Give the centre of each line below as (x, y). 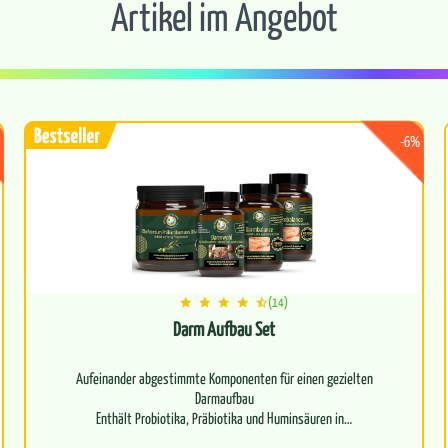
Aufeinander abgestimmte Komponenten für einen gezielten (224, 378)
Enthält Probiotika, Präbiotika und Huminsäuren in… (224, 418)
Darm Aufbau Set (224, 328)
